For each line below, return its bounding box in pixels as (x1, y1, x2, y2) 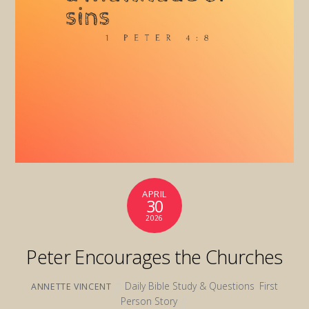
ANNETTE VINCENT (31, 280, 112, 292)
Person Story (120, 294, 177, 308)
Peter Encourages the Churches (26, 243, 283, 270)
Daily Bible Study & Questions (124, 279, 255, 292)
